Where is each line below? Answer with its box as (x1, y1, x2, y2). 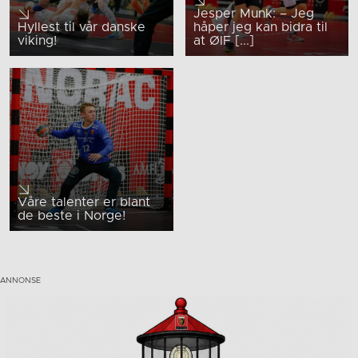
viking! (18, 34, 57, 47)
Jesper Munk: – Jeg (193, 6, 314, 20)
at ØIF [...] (193, 34, 254, 47)
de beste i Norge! (18, 209, 125, 223)
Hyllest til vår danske (18, 20, 145, 34)
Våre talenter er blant (18, 196, 150, 209)
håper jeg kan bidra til (193, 20, 328, 34)
